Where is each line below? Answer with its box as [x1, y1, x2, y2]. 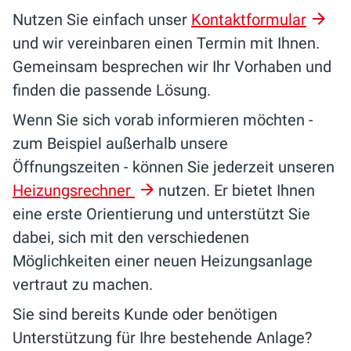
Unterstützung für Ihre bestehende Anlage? [13, 328, 312, 347]
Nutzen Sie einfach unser [13, 10, 191, 29]
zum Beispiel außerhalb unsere [13, 134, 228, 153]
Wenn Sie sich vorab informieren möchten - [13, 110, 313, 129]
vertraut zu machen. [13, 275, 153, 294]
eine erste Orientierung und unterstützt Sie [13, 204, 310, 223]
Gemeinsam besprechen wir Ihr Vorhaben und [13, 57, 331, 76]
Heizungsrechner [13, 181, 135, 200]
